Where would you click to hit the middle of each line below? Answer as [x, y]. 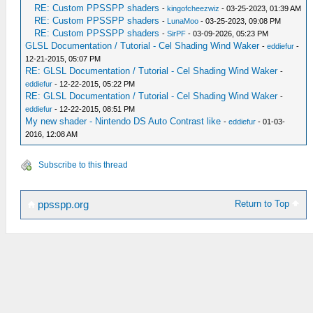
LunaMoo [183, 21]
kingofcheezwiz [194, 8]
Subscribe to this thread [83, 165]
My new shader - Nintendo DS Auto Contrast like [123, 121]
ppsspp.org [62, 204]
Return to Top [264, 203]
